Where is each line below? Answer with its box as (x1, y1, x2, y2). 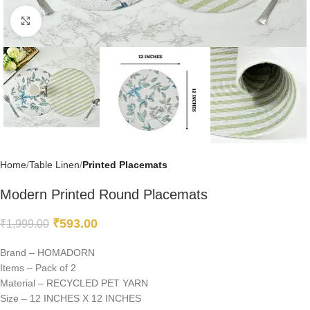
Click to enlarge (41, 16, 109, 26)
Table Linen (29, 159, 80, 171)
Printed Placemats (82, 159, 167, 171)
